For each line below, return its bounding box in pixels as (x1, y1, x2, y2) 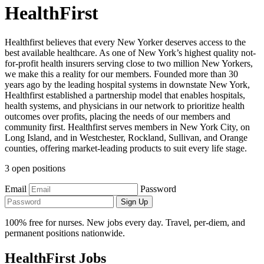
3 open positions (5, 163, 65, 173)
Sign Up (121, 197, 148, 206)
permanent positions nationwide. (5, 227, 125, 238)
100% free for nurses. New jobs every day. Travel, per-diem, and (5, 217, 245, 227)
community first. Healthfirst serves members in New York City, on (5, 121, 250, 132)
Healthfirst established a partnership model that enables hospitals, (5, 90, 245, 100)
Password (140, 183, 176, 194)
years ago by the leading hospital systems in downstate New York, (5, 79, 250, 90)
